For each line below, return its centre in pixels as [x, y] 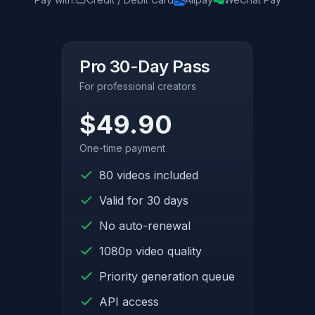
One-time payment [123, 148]
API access [129, 301]
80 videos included [149, 175]
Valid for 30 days [144, 200]
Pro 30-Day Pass [145, 66]
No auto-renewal [145, 225]
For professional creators [138, 86]
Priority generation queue [167, 276]
